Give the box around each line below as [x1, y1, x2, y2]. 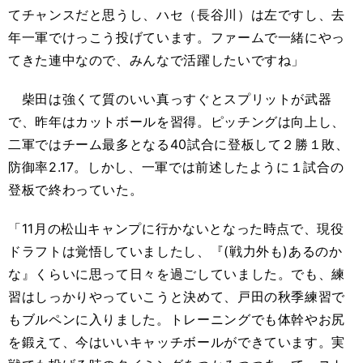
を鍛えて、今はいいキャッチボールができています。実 [8, 334, 345, 350]
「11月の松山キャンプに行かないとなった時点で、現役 [8, 220, 344, 237]
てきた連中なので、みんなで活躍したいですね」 [8, 52, 305, 68]
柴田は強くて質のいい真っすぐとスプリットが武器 [8, 91, 332, 107]
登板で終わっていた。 [8, 181, 143, 198]
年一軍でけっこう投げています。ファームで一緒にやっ [8, 29, 345, 45]
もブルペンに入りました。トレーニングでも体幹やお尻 [8, 311, 345, 327]
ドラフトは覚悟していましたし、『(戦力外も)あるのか [8, 243, 343, 259]
